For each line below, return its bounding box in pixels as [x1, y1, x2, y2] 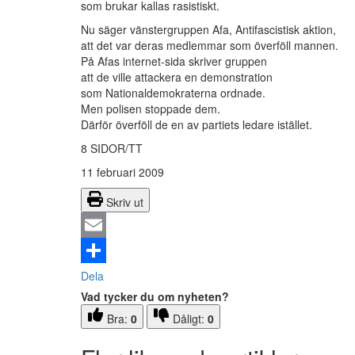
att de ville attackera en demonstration [81, 69, 273, 86]
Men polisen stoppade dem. [81, 101, 220, 117]
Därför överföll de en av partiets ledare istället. [81, 116, 312, 133]
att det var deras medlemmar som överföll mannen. [81, 37, 338, 54]
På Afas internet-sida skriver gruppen [81, 53, 267, 70]
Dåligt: [173, 311, 208, 327]
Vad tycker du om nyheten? [81, 288, 229, 305]
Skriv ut [106, 194, 143, 211]
